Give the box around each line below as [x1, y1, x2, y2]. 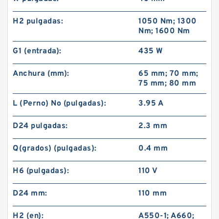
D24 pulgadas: [13, 121, 68, 131]
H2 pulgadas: [13, 17, 63, 26]
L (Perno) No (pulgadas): [13, 99, 106, 109]
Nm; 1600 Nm [138, 26, 190, 36]
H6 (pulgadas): [13, 166, 69, 176]
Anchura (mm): [13, 69, 69, 79]
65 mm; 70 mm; [138, 69, 198, 79]
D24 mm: [13, 189, 47, 198]
